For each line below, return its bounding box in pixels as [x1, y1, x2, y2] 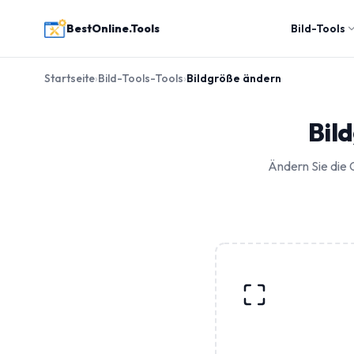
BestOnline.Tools [66, 21, 160, 36]
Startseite [44, 71, 95, 85]
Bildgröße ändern [186, 71, 281, 85]
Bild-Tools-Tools [98, 71, 183, 85]
